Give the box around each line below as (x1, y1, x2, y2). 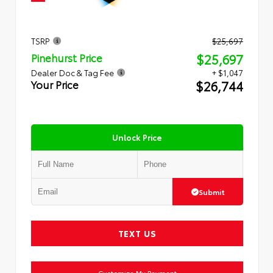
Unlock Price (112, 132, 162, 143)
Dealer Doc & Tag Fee (31, 67, 114, 79)
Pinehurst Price (31, 51, 102, 65)
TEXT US (118, 227, 157, 240)
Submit (198, 186, 225, 197)
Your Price (31, 77, 79, 92)
